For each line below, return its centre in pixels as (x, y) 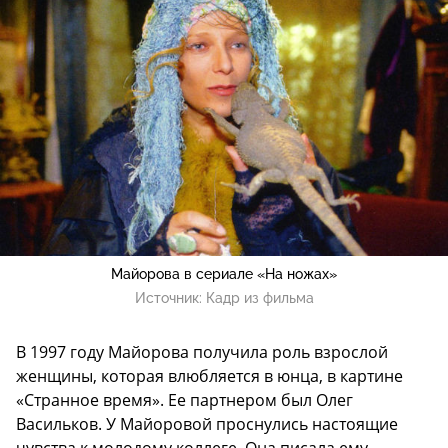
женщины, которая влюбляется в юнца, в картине (209, 375)
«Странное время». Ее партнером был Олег (184, 399)
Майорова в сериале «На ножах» (224, 273)
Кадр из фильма (259, 297)
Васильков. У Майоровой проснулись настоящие (207, 423)
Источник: (170, 297)
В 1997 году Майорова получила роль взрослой (202, 351)
